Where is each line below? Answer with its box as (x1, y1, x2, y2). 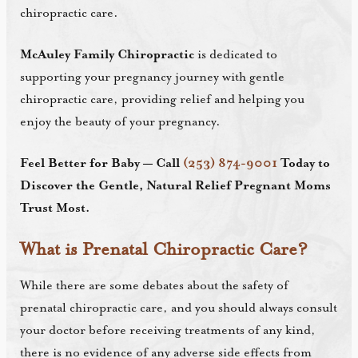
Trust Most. (20, 201, 90, 217)
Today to (280, 156, 331, 172)
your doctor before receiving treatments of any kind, (20, 323, 316, 339)
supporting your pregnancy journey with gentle (20, 70, 285, 86)
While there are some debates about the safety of (20, 278, 289, 294)
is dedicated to (194, 47, 278, 63)
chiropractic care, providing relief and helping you (20, 92, 305, 108)
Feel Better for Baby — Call (20, 156, 184, 172)
